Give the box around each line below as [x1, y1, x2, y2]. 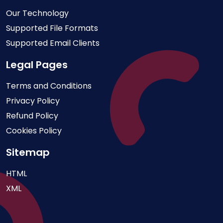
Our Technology [6, 7, 69, 19]
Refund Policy [6, 110, 58, 122]
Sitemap [6, 145, 50, 160]
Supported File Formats [6, 22, 98, 34]
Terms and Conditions [6, 80, 92, 92]
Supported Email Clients [6, 37, 100, 49]
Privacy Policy [6, 95, 60, 107]
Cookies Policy [6, 125, 62, 137]
